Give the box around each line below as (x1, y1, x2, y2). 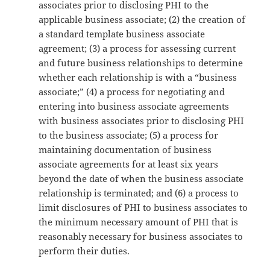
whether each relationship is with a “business (39, 71, 237, 84)
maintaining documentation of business (39, 143, 212, 156)
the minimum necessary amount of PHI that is (39, 216, 239, 228)
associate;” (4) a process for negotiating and (39, 86, 225, 98)
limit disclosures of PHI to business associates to (39, 201, 248, 214)
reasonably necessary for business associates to (39, 230, 243, 243)
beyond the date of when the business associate (39, 172, 244, 185)
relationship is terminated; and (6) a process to (39, 187, 239, 199)
